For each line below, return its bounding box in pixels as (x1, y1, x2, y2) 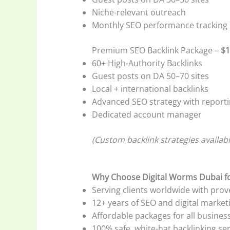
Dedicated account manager (91, 109, 202, 121)
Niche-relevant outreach (91, 7, 186, 18)
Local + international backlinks (91, 83, 208, 95)
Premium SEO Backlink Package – (91, 45, 221, 56)
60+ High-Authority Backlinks (91, 57, 202, 69)
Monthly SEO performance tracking (91, 20, 227, 31)
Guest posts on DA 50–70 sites (91, 70, 209, 82)
